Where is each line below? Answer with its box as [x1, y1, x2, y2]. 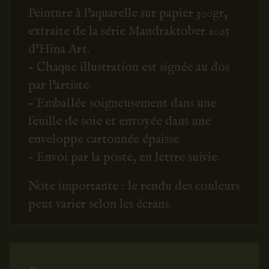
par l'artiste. [28, 77, 91, 85]
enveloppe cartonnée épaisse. [28, 131, 181, 139]
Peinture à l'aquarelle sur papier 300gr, [28, 5, 228, 13]
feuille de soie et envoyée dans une [28, 113, 211, 121]
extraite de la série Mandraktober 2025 [28, 23, 230, 31]
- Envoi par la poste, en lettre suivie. [28, 149, 220, 157]
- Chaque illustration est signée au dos [28, 59, 229, 67]
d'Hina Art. [28, 41, 89, 49]
